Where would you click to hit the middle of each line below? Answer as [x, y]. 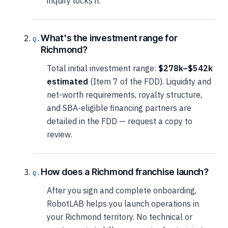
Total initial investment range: [103, 68]
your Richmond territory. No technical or [120, 217]
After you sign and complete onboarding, [122, 190]
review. [60, 134]
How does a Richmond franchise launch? [124, 172]
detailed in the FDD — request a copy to [120, 121]
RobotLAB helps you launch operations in [123, 203]
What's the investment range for [109, 38]
